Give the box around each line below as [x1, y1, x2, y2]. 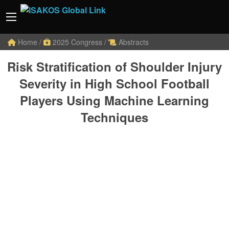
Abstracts [117, 37, 149, 47]
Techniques [81, 108, 148, 126]
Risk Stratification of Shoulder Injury [7, 58, 222, 75]
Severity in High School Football [19, 75, 210, 92]
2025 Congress [53, 37, 102, 47]
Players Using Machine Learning [20, 91, 209, 109]
